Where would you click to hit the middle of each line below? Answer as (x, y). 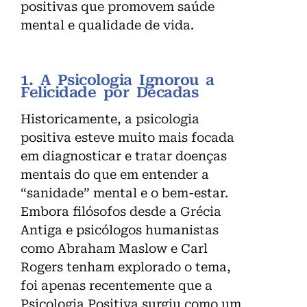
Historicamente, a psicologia (110, 119)
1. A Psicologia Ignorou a (118, 81)
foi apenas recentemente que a (116, 286)
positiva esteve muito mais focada (127, 138)
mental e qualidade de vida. (107, 25)
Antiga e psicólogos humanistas (120, 230)
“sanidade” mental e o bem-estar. (124, 193)
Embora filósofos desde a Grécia (121, 212)
